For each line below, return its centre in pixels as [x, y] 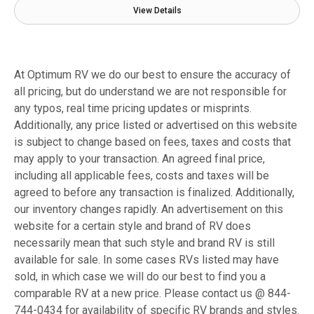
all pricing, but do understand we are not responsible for [150, 92]
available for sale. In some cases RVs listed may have [146, 260]
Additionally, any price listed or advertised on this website [156, 125]
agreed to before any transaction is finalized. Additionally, [154, 193]
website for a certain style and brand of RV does [132, 226]
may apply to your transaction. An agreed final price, [139, 159]
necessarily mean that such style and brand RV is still [144, 243]
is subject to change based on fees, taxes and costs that [152, 142]
